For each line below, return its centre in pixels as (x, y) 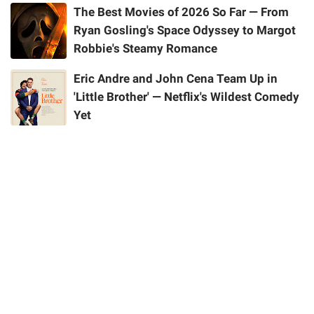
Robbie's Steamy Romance (145, 49)
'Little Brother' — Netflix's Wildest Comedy (186, 97)
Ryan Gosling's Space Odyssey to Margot (185, 30)
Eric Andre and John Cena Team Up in (176, 79)
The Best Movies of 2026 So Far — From (181, 12)
